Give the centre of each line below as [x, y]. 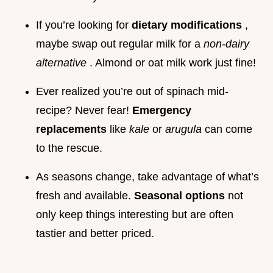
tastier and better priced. [95, 234]
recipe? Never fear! [84, 111]
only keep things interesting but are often [135, 215]
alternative [63, 63]
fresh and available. [85, 196]
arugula [185, 129]
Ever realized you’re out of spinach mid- [132, 92]
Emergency [162, 111]
